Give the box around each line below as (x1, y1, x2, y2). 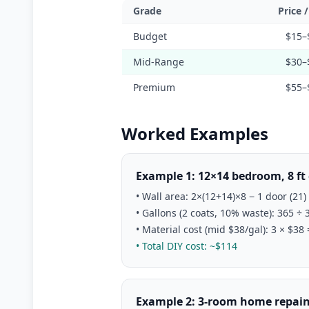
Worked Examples (121, 122, 268, 145)
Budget (133, 30, 167, 43)
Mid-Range (133, 55, 184, 68)
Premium (133, 81, 175, 94)
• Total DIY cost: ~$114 (136, 239, 237, 252)
